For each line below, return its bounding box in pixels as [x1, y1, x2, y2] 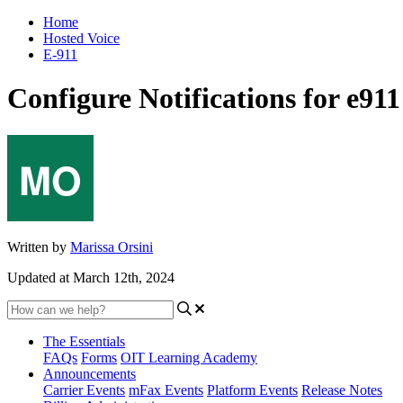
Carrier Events [43, 381, 125, 398]
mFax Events [129, 381, 203, 398]
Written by [7, 238, 70, 255]
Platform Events [207, 381, 298, 398]
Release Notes [301, 381, 382, 398]
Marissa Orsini [70, 238, 153, 255]
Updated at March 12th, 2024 [7, 269, 175, 285]
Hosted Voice [43, 31, 120, 46]
